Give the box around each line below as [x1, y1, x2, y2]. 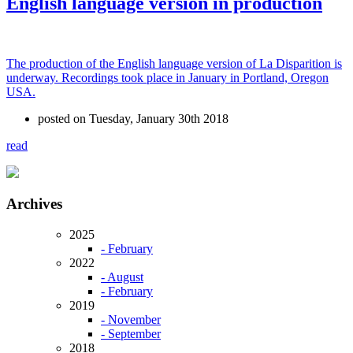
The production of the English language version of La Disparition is [6, 56, 342, 70]
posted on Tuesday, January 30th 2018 [38, 111, 229, 125]
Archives [6, 195, 62, 213]
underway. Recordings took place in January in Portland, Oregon [6, 70, 329, 84]
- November [101, 313, 161, 327]
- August [101, 270, 143, 284]
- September [101, 327, 161, 341]
